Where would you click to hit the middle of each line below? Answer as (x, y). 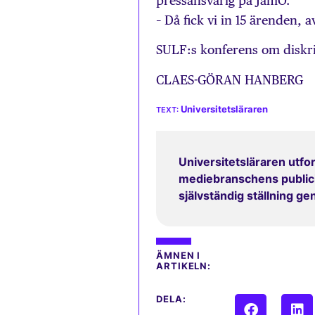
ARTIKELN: (184, 266)
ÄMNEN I (179, 256)
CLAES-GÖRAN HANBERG (230, 79)
